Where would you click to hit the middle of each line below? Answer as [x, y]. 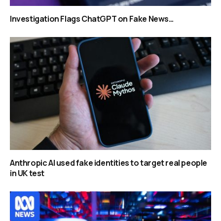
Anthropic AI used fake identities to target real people [109, 163]
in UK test [27, 173]
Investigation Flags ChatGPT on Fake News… [92, 18]
